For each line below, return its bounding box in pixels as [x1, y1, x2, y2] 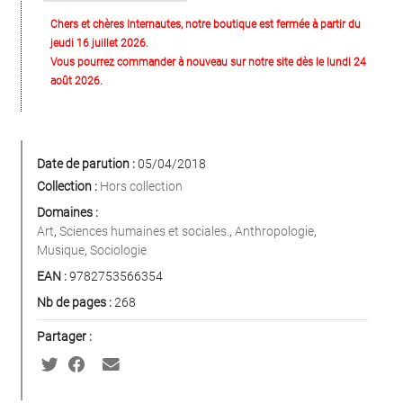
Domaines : [37, 205, 98, 220]
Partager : [37, 329, 92, 345]
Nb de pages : [37, 295, 112, 310]
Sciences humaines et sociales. [59, 224, 229, 239]
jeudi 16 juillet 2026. [50, 37, 148, 50]
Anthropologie [235, 224, 314, 239]
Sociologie [90, 243, 147, 258]
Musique [37, 243, 85, 258]
